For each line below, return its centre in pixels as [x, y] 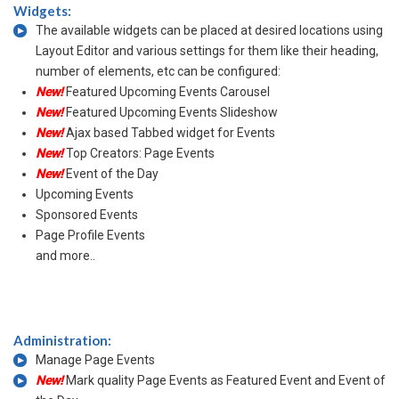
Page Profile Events [90, 235]
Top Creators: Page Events [140, 153]
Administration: [62, 340]
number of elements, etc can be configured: [158, 71]
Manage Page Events [95, 360]
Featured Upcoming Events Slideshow [172, 112]
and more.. [65, 256]
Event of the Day [112, 174]
